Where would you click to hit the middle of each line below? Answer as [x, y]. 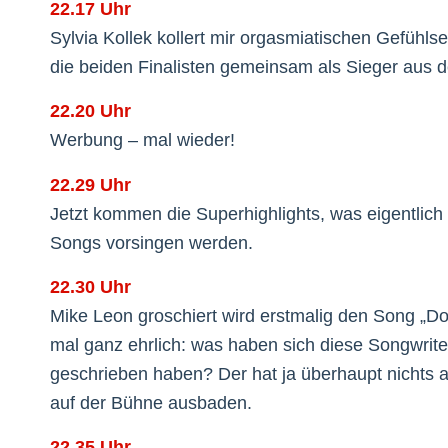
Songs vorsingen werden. [151, 242]
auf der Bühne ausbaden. [151, 403]
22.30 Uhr [90, 287]
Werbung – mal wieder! [142, 140]
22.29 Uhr [90, 184]
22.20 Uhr [90, 111]
